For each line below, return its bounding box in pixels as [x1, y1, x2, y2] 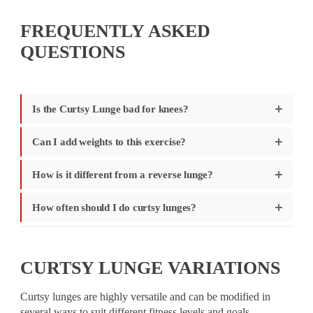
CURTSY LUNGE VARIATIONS [20, 258, 281, 278]
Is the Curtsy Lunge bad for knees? [32, 103, 189, 115]
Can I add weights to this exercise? [32, 136, 187, 147]
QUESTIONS [20, 42, 126, 62]
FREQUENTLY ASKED [20, 21, 211, 41]
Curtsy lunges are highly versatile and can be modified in [20, 291, 271, 303]
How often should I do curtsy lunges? [32, 201, 196, 213]
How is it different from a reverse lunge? [32, 168, 213, 180]
